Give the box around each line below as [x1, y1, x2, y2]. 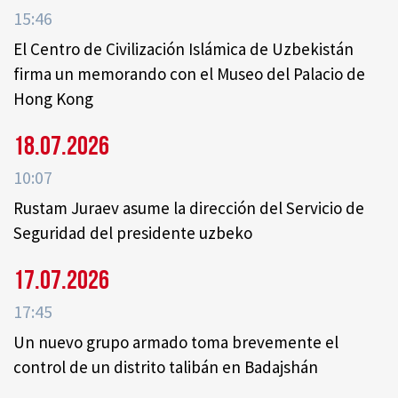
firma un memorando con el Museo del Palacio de [13, 63, 365, 85]
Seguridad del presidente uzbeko [13, 222, 252, 244]
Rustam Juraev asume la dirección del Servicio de [13, 197, 364, 219]
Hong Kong [13, 88, 93, 110]
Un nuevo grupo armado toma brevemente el [13, 331, 338, 354]
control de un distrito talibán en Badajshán [13, 356, 318, 378]
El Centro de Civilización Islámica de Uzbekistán [13, 38, 354, 60]
